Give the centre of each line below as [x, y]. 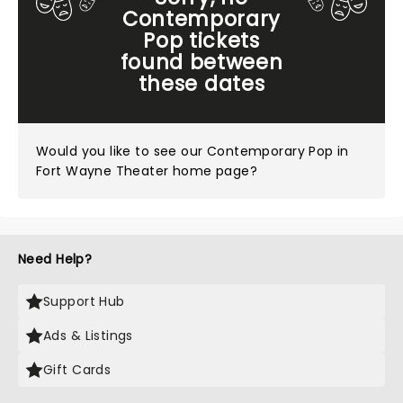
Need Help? [55, 259]
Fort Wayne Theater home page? [147, 171]
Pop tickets [201, 40]
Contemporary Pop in [278, 151]
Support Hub [84, 301]
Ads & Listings [88, 336]
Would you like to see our [121, 151]
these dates [201, 84]
